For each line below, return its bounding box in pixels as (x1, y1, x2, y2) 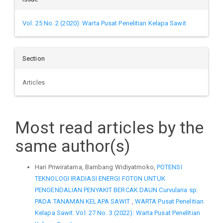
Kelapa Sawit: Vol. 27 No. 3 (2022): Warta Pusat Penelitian (35, 209, 200, 217)
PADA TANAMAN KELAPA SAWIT (35, 197, 132, 205)
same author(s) (15, 136, 131, 156)
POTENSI (156, 163, 182, 171)
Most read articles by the (15, 117, 204, 138)
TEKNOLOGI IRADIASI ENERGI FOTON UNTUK (35, 174, 165, 182)
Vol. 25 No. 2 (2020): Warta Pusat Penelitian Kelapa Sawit (22, 19, 186, 27)
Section (22, 55, 45, 63)
